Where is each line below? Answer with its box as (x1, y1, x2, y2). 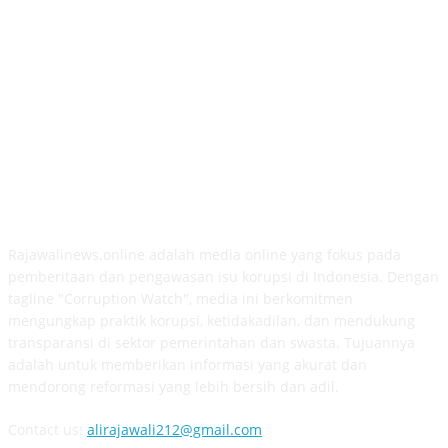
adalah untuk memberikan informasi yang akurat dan (8, 355, 367, 375)
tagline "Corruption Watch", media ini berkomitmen (8, 289, 353, 309)
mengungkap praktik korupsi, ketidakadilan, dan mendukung (8, 311, 415, 331)
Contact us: (8, 420, 87, 440)
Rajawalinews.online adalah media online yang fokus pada (8, 245, 401, 265)
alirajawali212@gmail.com (87, 420, 262, 440)
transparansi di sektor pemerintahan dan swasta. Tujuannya (8, 333, 415, 353)
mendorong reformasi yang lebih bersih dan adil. (8, 377, 339, 397)
